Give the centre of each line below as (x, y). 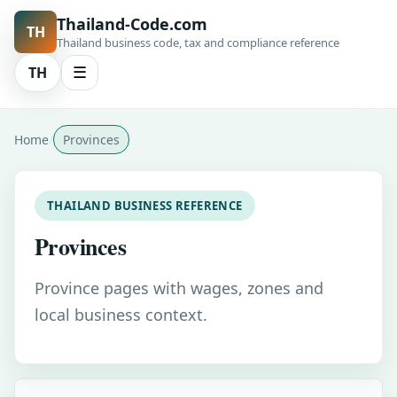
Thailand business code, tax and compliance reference (198, 43)
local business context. (121, 315)
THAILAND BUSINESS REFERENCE (145, 206)
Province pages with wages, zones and (179, 288)
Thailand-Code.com (132, 24)
